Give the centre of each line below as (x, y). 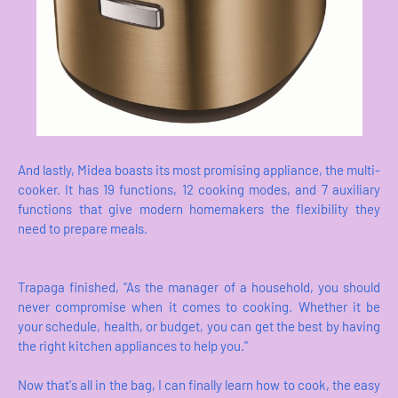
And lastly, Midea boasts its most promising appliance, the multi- (199, 169)
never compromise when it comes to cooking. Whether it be (199, 306)
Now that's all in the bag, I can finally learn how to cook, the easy (199, 384)
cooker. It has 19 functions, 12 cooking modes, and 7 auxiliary (199, 189)
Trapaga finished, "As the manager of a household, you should (199, 287)
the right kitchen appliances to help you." (137, 345)
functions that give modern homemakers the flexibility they (199, 208)
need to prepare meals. (84, 228)
